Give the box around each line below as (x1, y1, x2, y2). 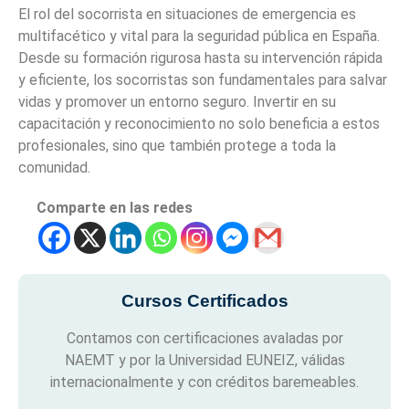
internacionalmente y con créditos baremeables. (50, 373, 359, 392)
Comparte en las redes (37, 199, 193, 217)
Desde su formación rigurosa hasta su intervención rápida (18, 49, 383, 68)
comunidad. (18, 159, 90, 177)
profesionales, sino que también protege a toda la (18, 137, 336, 155)
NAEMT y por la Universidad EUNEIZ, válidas (64, 351, 345, 370)
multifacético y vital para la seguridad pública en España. (18, 27, 380, 46)
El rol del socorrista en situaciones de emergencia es (18, 5, 356, 24)
